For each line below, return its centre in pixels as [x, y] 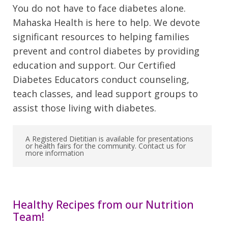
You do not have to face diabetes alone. [99, 8]
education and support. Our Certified [94, 65]
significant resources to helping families [101, 37]
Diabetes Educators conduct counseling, [101, 80]
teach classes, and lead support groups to [105, 94]
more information [55, 153]
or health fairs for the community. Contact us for [106, 146]
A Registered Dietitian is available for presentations [109, 139]
